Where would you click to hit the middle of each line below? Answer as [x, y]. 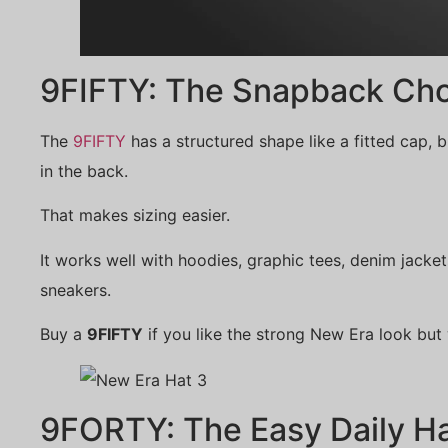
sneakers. [75, 289]
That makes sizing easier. [135, 215]
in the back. [84, 170]
